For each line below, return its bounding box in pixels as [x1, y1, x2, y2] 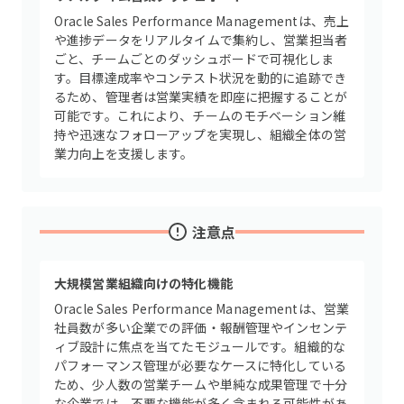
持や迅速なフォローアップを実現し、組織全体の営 [54, 125, 347, 143]
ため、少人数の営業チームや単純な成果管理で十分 [54, 375, 348, 393]
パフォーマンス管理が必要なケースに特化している [54, 356, 347, 374]
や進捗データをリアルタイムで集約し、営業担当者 [54, 31, 348, 49]
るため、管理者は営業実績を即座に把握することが [54, 87, 348, 106]
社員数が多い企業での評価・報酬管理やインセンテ [54, 318, 348, 336]
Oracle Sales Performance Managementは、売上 [54, 12, 350, 30]
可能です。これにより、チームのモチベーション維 [54, 106, 346, 124]
